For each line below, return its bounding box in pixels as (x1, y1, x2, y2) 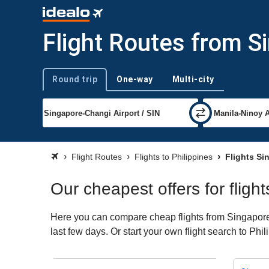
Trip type (42, 79, 73, 89)
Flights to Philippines (134, 152, 213, 162)
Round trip (52, 74, 97, 84)
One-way (116, 74, 153, 84)
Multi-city (172, 74, 214, 84)
